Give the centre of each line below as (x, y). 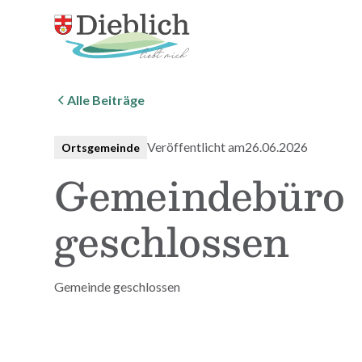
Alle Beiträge (106, 100)
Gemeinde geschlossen (118, 286)
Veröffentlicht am (196, 147)
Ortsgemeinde (101, 147)
